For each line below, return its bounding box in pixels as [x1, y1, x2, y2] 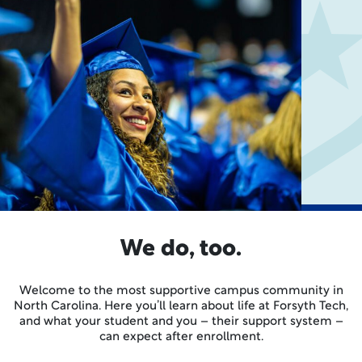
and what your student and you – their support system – [19, 316, 343, 328]
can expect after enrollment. [99, 331, 263, 343]
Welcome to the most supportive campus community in [19, 285, 343, 297]
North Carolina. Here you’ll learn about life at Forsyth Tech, [14, 301, 348, 313]
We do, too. [120, 238, 242, 261]
